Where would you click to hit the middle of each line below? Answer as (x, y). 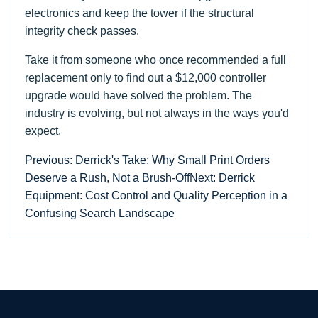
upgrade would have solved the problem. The (138, 95)
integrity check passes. (82, 31)
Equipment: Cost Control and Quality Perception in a (156, 195)
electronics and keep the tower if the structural (139, 13)
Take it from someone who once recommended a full (155, 60)
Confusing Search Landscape (100, 213)
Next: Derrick (222, 177)
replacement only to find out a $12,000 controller (146, 77)
